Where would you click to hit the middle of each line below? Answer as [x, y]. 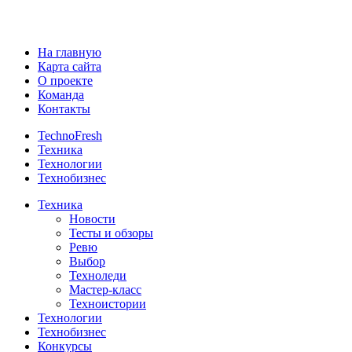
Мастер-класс [105, 290]
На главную [70, 52]
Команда [61, 95]
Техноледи [98, 275]
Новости [92, 219]
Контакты [64, 109]
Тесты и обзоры [111, 233]
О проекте [65, 81]
